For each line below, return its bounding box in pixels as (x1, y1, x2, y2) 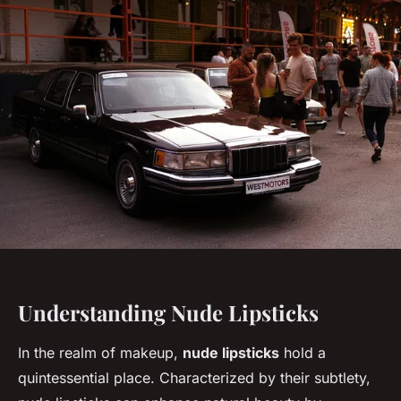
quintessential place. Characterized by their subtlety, (18, 369, 371, 388)
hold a (279, 344, 326, 363)
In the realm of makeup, (18, 344, 183, 363)
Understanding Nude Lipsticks (18, 298, 319, 328)
